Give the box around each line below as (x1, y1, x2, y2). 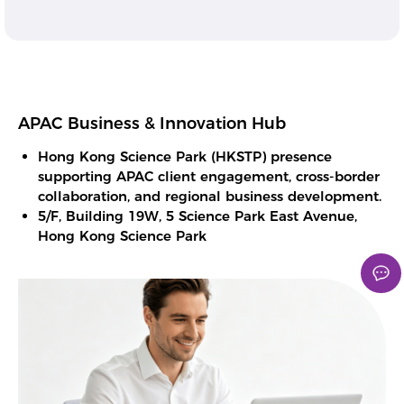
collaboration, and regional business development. (38, 187, 382, 205)
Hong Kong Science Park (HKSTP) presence (38, 147, 333, 165)
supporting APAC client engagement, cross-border (38, 167, 381, 185)
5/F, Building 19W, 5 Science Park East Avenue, (38, 207, 358, 225)
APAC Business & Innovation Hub (17, 113, 286, 133)
